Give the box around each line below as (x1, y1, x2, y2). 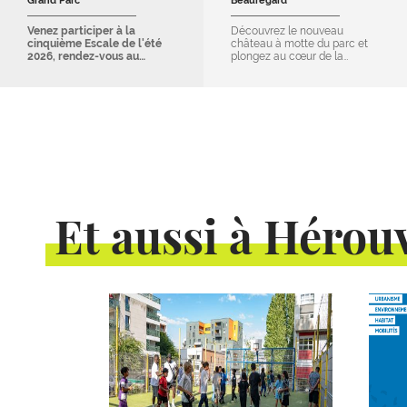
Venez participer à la (27, 25, 135, 37)
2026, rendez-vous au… (27, 50, 145, 63)
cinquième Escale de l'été (27, 37, 162, 50)
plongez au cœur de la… (231, 50, 348, 63)
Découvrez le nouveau (231, 25, 343, 37)
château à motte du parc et (231, 37, 368, 50)
